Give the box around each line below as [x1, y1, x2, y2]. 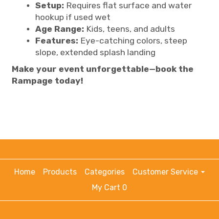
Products [43, 167, 77, 176]
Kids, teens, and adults [84, 23, 175, 34]
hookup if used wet [35, 12, 110, 22]
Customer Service [132, 167, 200, 176]
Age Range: [35, 23, 84, 34]
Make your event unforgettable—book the [12, 64, 194, 74]
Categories [85, 167, 125, 176]
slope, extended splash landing [35, 47, 155, 57]
